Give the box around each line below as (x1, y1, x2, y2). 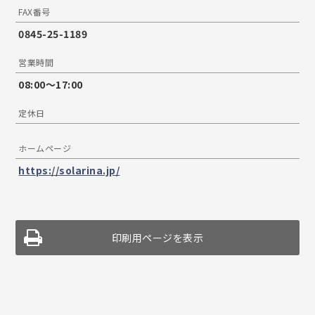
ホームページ (18, 142, 72, 155)
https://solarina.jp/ (18, 163, 120, 178)
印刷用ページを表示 (111, 231, 204, 245)
